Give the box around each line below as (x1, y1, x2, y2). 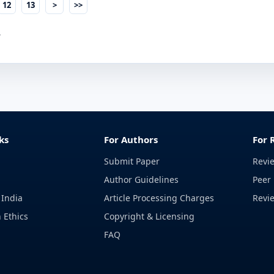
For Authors (104, 133, 158, 146)
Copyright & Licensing (104, 210, 195, 222)
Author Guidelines (104, 174, 179, 185)
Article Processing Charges (104, 192, 215, 204)
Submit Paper (104, 155, 160, 167)
